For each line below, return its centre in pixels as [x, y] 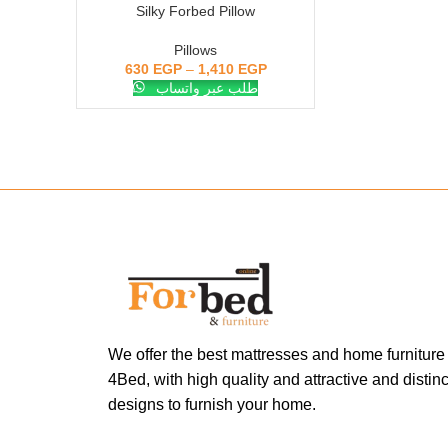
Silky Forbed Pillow [196, 11]
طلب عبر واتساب [207, 88]
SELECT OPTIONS [144, 11]
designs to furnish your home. [211, 404]
